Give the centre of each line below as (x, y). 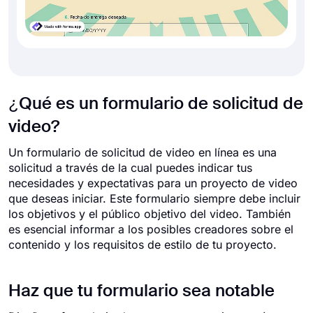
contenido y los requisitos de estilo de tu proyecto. (143, 245)
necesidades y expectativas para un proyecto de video (153, 183)
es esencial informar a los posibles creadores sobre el (151, 229)
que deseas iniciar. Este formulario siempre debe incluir (154, 198)
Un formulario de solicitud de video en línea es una (143, 152)
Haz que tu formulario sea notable (141, 291)
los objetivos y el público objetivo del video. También (150, 214)
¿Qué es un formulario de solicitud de (156, 104)
